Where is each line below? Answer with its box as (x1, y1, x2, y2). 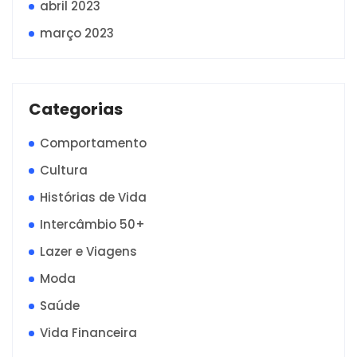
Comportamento (40, 135, 147, 152)
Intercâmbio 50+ (40, 216, 145, 233)
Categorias (29, 98, 123, 121)
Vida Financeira (40, 324, 137, 342)
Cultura (40, 162, 88, 179)
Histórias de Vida (40, 189, 147, 206)
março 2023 (40, 25, 114, 42)
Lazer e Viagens (40, 243, 137, 261)
